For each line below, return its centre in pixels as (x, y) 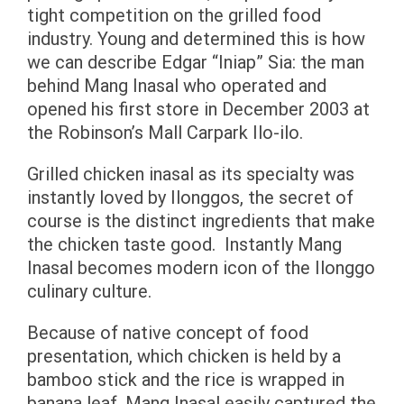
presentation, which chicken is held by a (184, 356)
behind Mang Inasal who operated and (177, 86)
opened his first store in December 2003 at (198, 109)
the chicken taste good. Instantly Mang (184, 244)
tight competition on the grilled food (174, 15)
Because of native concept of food (168, 333)
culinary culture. (89, 291)
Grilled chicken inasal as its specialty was (191, 174)
